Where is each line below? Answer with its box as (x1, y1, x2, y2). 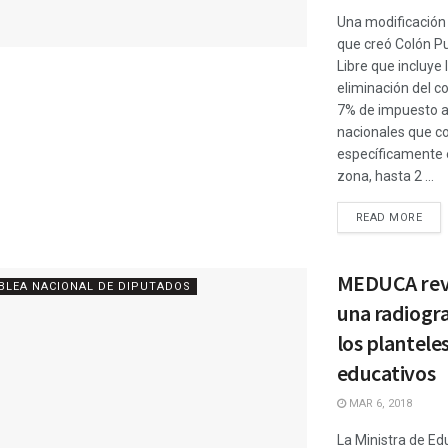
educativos (336, 359, 436, 387)
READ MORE (355, 211, 423, 224)
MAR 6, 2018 (345, 397, 412, 410)
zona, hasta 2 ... (336, 168, 434, 184)
